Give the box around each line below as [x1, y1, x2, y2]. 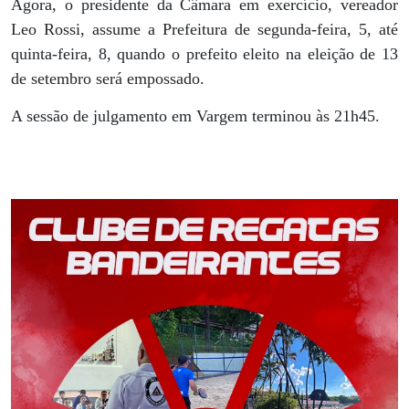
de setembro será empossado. [11, 69, 204, 89]
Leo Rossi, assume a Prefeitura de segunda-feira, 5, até [11, 20, 398, 39]
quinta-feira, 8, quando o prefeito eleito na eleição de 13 [11, 45, 398, 64]
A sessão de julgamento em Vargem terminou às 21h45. [11, 106, 380, 125]
